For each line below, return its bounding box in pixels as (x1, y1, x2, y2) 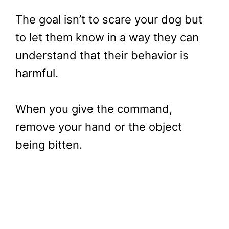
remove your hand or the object (15, 120, 182, 134)
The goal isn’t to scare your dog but (15, 13, 202, 27)
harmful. (15, 66, 61, 80)
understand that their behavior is (15, 49, 189, 62)
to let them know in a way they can (15, 31, 199, 44)
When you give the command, (15, 102, 172, 116)
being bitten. (15, 138, 82, 152)
